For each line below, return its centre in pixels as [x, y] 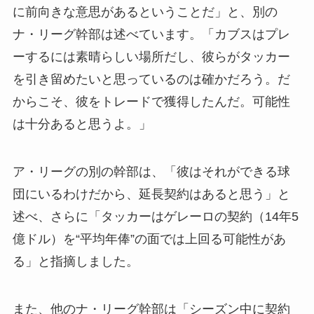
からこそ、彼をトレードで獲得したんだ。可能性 [151, 102]
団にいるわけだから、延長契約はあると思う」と [151, 194]
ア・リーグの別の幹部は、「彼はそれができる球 [151, 171]
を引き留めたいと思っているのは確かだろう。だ [151, 80]
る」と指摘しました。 [75, 261]
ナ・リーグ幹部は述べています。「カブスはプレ [151, 35]
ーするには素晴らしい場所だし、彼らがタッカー [151, 57]
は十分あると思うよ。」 [82, 124]
